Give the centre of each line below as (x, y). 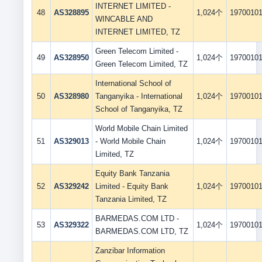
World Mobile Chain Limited (141, 128)
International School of (133, 83)
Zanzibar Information (130, 251)
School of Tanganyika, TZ (139, 109)
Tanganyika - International (139, 96)
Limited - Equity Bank (132, 186)
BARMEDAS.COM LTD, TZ (142, 231)
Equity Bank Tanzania (132, 173)
